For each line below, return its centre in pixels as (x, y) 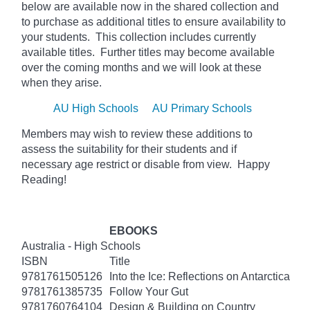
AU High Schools (95, 108)
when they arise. (62, 82)
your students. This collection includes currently (139, 37)
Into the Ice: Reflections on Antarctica (200, 276)
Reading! (44, 179)
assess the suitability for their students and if (129, 149)
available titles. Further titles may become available (148, 52)
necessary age (57, 164)
